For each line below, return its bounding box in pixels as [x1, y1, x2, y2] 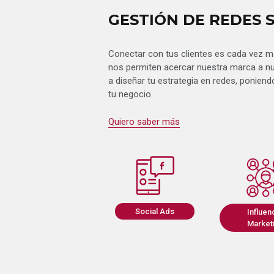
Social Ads [135, 207, 174, 217]
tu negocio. [108, 89, 153, 100]
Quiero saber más [108, 116, 180, 127]
